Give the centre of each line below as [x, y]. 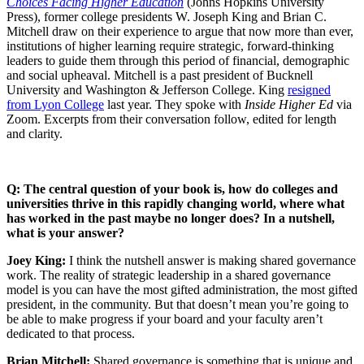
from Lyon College [55, 104]
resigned [309, 89]
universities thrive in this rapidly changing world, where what [175, 203]
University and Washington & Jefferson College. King [147, 89]
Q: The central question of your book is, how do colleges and [172, 188]
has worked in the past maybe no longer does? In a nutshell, [171, 218]
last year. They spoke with [174, 104]
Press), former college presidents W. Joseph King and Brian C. [167, 16]
